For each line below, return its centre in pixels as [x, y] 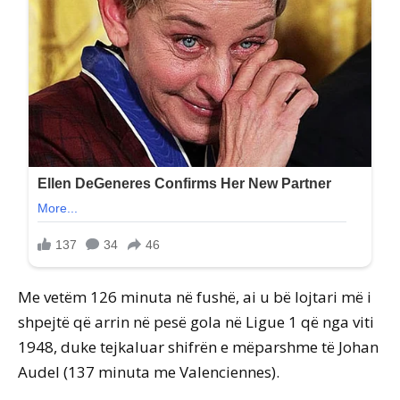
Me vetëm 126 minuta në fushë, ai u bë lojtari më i [195, 297]
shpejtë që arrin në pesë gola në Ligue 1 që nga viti [196, 322]
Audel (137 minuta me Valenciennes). [149, 372]
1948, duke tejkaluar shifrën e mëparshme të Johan [198, 347]
